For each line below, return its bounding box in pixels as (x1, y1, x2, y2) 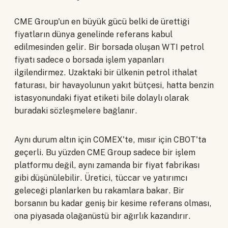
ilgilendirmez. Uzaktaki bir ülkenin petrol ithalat (14, 68, 197, 78)
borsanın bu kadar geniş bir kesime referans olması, (14, 198, 212, 209)
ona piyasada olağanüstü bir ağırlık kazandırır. (14, 211, 191, 221)
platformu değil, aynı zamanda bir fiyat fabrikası (14, 160, 199, 170)
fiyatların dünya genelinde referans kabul (14, 30, 173, 40)
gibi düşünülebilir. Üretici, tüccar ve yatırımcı (14, 173, 187, 183)
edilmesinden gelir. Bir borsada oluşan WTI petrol (14, 42, 204, 52)
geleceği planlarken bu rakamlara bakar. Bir (14, 186, 184, 196)
